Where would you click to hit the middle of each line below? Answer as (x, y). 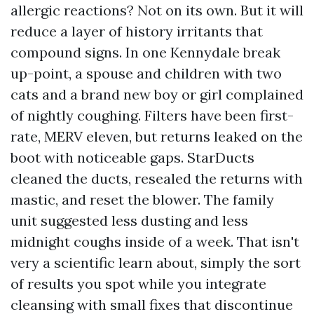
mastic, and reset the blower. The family (142, 199)
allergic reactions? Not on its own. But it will (157, 10)
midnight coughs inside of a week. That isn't (155, 241)
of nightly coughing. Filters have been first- (152, 115)
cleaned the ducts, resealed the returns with (157, 178)
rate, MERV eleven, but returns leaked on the (157, 136)
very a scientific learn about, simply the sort (156, 262)
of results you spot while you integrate (138, 284)
